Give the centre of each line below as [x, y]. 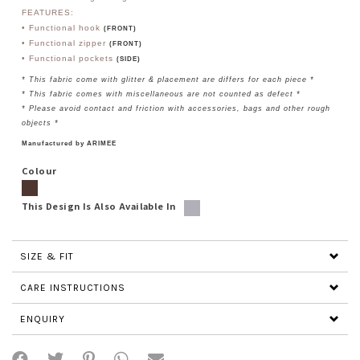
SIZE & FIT [47, 256]
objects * [40, 123]
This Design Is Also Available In [100, 205]
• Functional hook [63, 27]
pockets [96, 58]
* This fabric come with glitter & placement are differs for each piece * [168, 79]
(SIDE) [129, 59]
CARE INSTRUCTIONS [73, 287]
